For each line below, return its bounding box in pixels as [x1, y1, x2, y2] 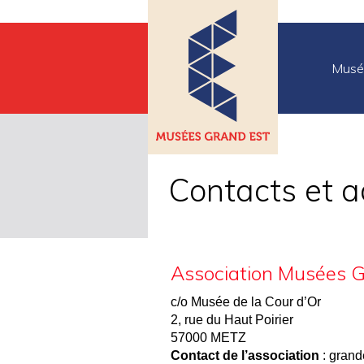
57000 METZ [171, 331, 246, 344]
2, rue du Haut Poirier [171, 313, 293, 327]
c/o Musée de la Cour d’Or [171, 295, 321, 309]
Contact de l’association [171, 349, 319, 362]
